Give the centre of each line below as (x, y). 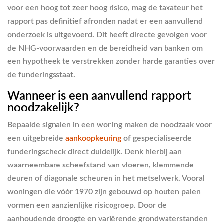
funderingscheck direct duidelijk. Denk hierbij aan (95, 151)
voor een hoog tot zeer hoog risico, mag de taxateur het (105, 8)
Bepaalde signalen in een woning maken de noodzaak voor (110, 125)
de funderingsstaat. (41, 75)
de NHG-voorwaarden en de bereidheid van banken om (105, 48)
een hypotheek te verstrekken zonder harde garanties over (111, 61)
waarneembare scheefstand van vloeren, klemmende (101, 165)
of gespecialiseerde (157, 138)
